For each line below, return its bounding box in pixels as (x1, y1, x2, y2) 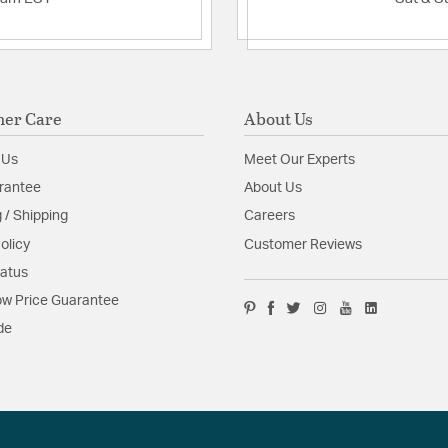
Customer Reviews (244, 237, 362, 252)
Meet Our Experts (244, 153, 355, 168)
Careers (244, 209, 295, 224)
